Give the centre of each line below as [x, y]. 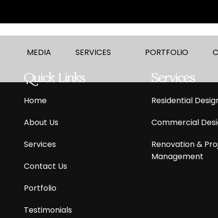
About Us [41, 122]
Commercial [175, 122]
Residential [172, 100]
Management [177, 156]
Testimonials [48, 210]
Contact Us [46, 166]
